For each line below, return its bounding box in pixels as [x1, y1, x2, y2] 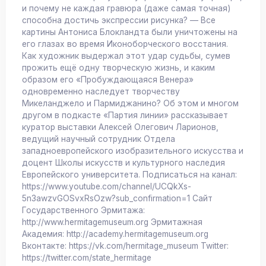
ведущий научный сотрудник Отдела [22, 134, 175, 144]
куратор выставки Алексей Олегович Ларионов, [22, 122, 218, 132]
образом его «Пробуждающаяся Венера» [22, 75, 194, 85]
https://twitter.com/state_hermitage [22, 253, 151, 263]
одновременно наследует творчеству [22, 87, 180, 97]
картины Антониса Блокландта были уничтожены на [22, 27, 237, 37]
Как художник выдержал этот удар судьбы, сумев [22, 51, 230, 61]
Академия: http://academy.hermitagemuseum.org [22, 229, 208, 239]
